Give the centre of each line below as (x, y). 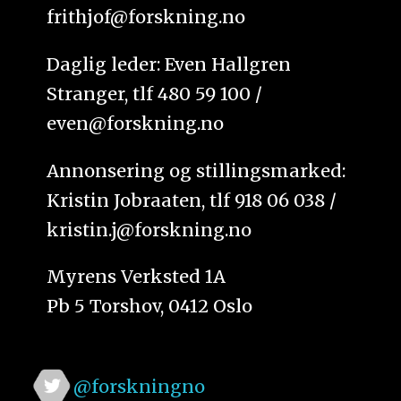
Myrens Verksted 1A (137, 277)
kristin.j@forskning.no (149, 229)
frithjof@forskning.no (146, 16)
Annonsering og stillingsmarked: (196, 170)
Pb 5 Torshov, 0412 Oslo (150, 306)
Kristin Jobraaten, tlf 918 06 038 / (192, 200)
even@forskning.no (136, 123)
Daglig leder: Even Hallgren (169, 64)
